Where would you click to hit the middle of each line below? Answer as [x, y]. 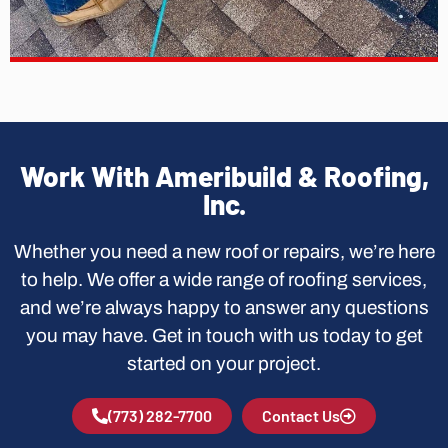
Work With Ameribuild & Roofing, [224, 175]
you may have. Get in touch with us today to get [224, 335]
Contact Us [301, 415]
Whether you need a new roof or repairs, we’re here [224, 251]
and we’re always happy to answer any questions [224, 307]
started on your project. [224, 363]
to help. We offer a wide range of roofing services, [224, 279]
